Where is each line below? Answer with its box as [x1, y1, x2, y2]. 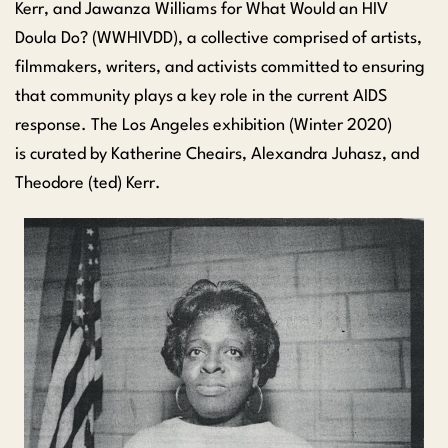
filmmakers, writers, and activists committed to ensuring [15, 58, 425, 76]
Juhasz [332, 145, 382, 163]
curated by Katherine [30, 145, 186, 163]
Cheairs [186, 145, 242, 163]
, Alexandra [242, 145, 332, 163]
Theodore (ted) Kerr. [15, 174, 165, 192]
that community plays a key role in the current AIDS [15, 87, 388, 105]
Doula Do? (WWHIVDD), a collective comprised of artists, [15, 29, 422, 47]
